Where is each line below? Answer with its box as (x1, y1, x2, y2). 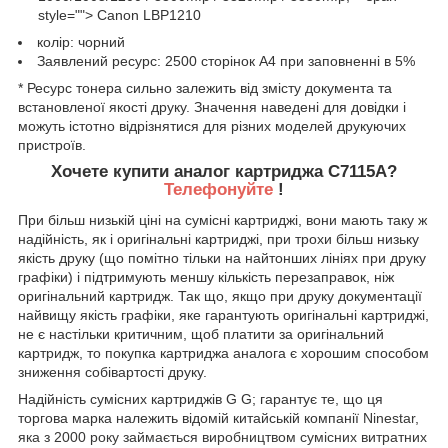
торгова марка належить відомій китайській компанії (18, 409, 363, 426)
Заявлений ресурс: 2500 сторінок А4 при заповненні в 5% (37, 53, 415, 70)
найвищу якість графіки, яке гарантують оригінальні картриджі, (18, 306, 429, 323)
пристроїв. (18, 137, 86, 154)
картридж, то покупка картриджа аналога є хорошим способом (18, 344, 429, 361)
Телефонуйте (164, 180, 278, 200)
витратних (361, 428, 427, 445)
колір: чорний (37, 34, 125, 51)
